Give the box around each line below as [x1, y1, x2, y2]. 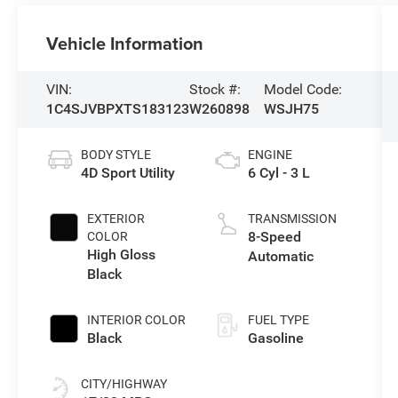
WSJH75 [264, 100, 320, 118]
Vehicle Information [46, 30, 204, 57]
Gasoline [247, 330, 304, 347]
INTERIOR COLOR [87, 313, 187, 328]
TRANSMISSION [247, 211, 337, 227]
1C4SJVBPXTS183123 [46, 100, 190, 118]
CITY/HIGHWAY [81, 377, 168, 392]
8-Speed [247, 228, 301, 246]
